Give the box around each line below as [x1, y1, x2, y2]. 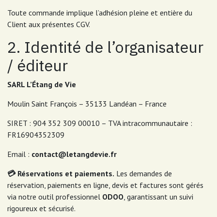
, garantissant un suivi [124, 192, 193, 201]
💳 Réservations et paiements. [7, 169, 114, 178]
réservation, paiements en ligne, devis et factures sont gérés [7, 180, 203, 190]
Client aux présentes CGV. [7, 19, 90, 29]
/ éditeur [7, 55, 68, 76]
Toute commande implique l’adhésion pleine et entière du [7, 8, 192, 17]
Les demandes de [114, 169, 172, 178]
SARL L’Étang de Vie [7, 79, 76, 89]
